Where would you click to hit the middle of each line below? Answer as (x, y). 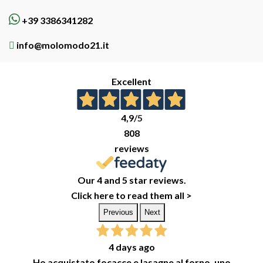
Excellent (131, 81)
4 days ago (131, 247)
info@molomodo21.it (62, 45)
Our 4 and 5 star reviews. (131, 180)
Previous (118, 213)
